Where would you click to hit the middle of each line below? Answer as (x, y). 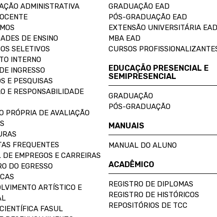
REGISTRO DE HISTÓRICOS (154, 195)
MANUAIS (126, 126)
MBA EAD (124, 38)
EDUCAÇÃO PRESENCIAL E (159, 68)
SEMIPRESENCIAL (142, 76)
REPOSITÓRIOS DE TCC (148, 205)
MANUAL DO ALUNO (143, 145)
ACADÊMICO (131, 164)
